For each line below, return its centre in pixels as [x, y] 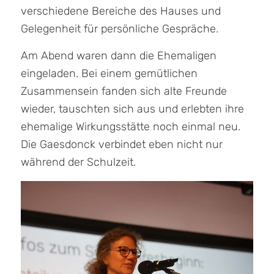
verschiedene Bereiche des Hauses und [120, 11]
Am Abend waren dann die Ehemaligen [118, 56]
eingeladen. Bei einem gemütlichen [109, 74]
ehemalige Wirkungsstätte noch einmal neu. [130, 127]
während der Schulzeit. [78, 162]
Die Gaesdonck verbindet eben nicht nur [121, 145]
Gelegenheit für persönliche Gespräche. [119, 28]
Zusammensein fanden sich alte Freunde [124, 91]
